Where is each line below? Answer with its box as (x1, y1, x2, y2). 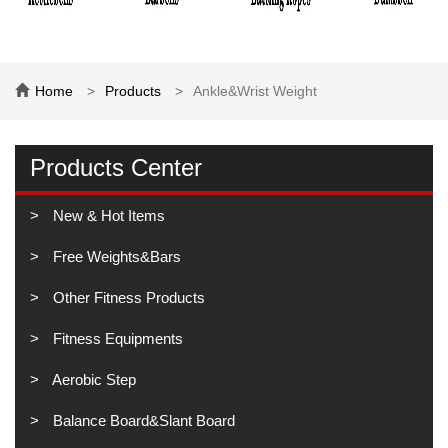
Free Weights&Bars (49, 248, 181, 265)
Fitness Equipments (49, 330, 183, 347)
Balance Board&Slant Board (49, 412, 235, 429)
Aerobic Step (49, 371, 136, 388)
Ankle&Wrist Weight (193, 83, 317, 99)
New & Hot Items (49, 207, 165, 224)
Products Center (30, 154, 202, 181)
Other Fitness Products (49, 289, 205, 306)
